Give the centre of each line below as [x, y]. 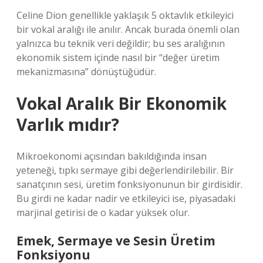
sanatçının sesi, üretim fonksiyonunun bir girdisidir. [129, 184]
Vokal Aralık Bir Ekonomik [122, 103]
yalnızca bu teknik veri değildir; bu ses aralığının [121, 43]
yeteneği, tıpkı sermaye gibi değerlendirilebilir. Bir [125, 170]
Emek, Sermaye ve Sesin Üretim [116, 241]
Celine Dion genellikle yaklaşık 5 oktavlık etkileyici [125, 15]
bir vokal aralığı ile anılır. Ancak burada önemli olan [128, 29]
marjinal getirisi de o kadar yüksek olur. [103, 213]
